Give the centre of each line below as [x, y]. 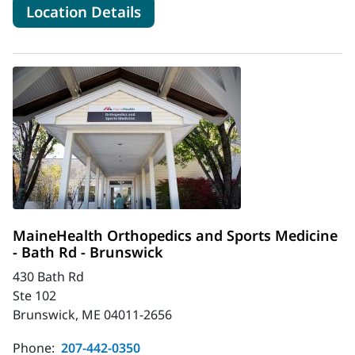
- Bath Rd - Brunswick [88, 252]
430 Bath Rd [48, 276]
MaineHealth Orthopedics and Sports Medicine [175, 235]
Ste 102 [34, 295]
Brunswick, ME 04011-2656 [92, 314]
